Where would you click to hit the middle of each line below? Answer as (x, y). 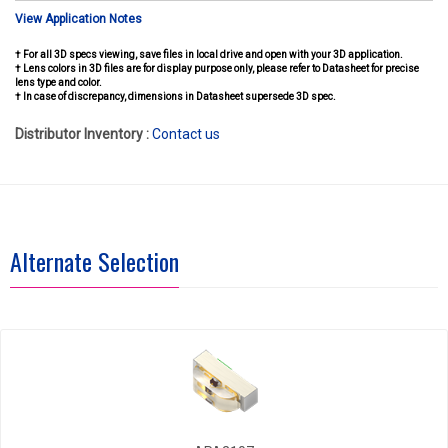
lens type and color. (58, 82)
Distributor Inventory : (82, 134)
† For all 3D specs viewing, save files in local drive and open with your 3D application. (209, 54)
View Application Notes (78, 19)
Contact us (186, 134)
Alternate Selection (94, 261)
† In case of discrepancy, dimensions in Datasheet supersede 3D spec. (175, 96)
